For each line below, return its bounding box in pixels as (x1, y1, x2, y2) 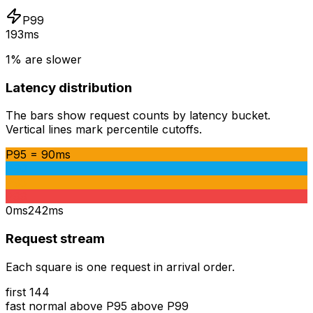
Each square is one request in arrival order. (6, 259, 235, 274)
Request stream (6, 230, 105, 247)
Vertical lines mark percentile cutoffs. (6, 122, 202, 137)
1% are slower (6, 52, 82, 66)
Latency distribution (6, 79, 132, 96)
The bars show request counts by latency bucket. (6, 108, 270, 123)
